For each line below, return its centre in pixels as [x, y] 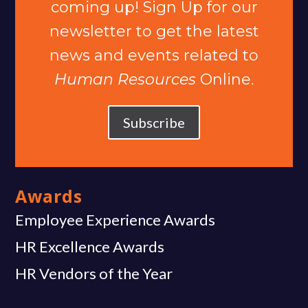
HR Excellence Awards [90, 247]
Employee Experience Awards [115, 220]
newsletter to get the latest [154, 32]
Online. [225, 80]
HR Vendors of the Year [94, 274]
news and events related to [154, 56]
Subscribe [154, 123]
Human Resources [125, 80]
